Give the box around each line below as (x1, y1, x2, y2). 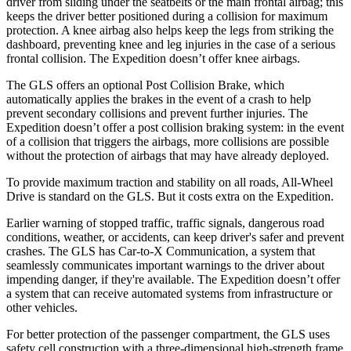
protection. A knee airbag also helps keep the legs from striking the (6, 23, 334, 37)
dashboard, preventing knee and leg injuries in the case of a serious (6, 37, 335, 51)
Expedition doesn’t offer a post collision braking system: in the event (6, 120, 344, 134)
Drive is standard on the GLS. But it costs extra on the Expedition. (6, 189, 334, 203)
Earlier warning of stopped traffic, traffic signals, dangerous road (6, 215, 324, 230)
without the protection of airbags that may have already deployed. (6, 148, 329, 162)
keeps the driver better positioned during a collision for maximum (6, 9, 327, 23)
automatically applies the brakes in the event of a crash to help (6, 92, 311, 106)
